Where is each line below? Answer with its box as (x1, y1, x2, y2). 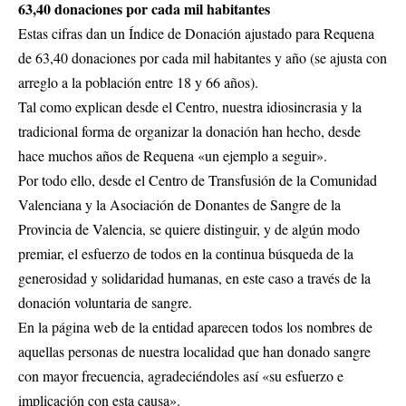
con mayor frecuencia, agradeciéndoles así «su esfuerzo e (18, 366, 343, 386)
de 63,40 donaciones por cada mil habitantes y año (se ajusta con (18, 48, 387, 68)
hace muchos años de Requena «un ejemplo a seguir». (18, 146, 327, 166)
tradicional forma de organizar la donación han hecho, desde (18, 121, 361, 141)
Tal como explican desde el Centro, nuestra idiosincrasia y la (18, 97, 362, 117)
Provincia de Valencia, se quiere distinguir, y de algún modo (18, 219, 360, 239)
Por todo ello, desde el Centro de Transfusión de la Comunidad (18, 170, 377, 190)
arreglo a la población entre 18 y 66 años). (18, 72, 258, 92)
